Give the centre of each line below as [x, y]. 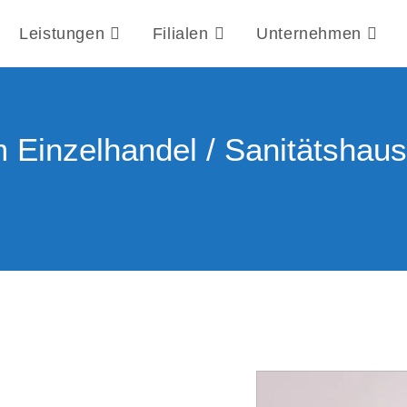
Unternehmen [309, 34]
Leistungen [62, 34]
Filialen [180, 34]
